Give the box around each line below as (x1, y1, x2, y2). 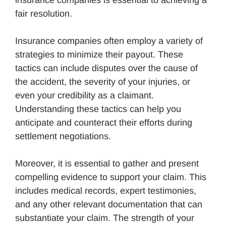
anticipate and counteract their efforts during (15, 117, 192, 128)
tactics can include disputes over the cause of (15, 63, 198, 73)
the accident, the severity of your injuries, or (15, 76, 190, 87)
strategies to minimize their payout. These (15, 49, 183, 60)
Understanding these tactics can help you (15, 103, 181, 114)
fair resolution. (15, 8, 72, 19)
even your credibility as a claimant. (15, 90, 154, 100)
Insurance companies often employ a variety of (15, 35, 203, 46)
